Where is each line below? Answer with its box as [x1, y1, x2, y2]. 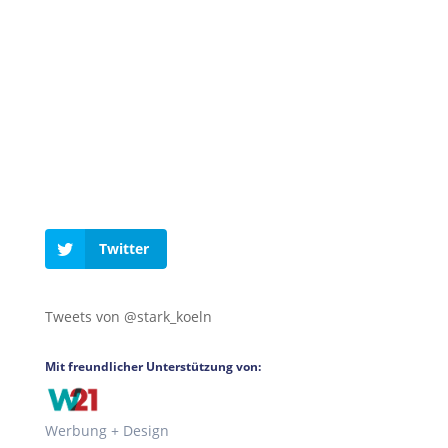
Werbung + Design [44, 421, 169, 441]
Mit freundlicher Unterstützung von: [44, 357, 261, 375]
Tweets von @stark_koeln [44, 306, 212, 326]
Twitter [98, 238, 149, 258]
